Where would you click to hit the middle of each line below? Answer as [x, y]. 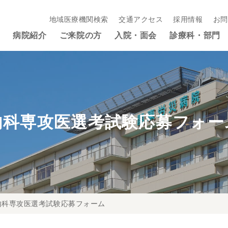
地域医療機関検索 [79, 19]
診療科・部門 [195, 35]
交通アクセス [141, 19]
